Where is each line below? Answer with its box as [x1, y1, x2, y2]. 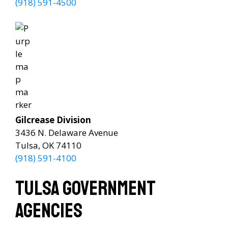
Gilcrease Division [15, 113, 91, 126]
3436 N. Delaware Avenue [15, 126, 118, 138]
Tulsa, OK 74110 [15, 139, 81, 151]
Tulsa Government [15, 176, 156, 201]
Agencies [15, 198, 82, 223]
